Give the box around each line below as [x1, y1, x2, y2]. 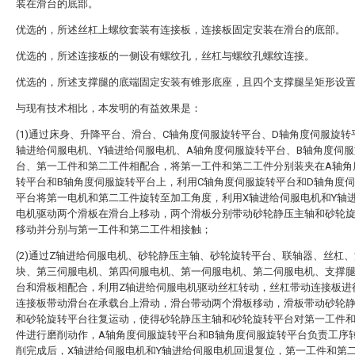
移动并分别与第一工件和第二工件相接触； [16, 223, 212, 235]
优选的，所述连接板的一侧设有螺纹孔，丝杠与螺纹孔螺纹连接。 [16, 50, 315, 62]
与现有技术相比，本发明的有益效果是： [16, 102, 201, 114]
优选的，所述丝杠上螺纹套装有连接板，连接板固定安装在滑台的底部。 [16, 24, 345, 36]
